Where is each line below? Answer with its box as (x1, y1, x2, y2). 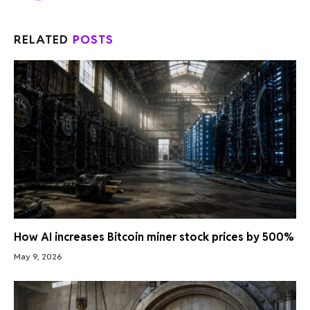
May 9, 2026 (14, 251, 62, 262)
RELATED (14, 31, 73, 47)
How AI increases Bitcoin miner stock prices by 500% (14, 230, 294, 245)
